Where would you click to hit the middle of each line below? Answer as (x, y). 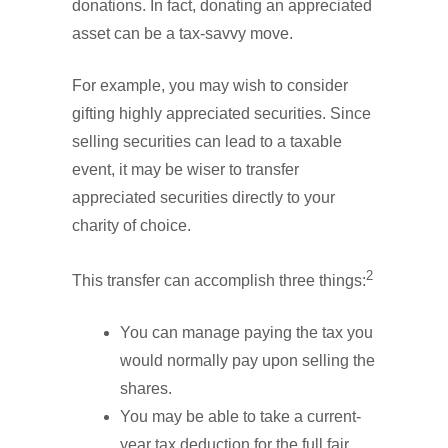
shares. (146, 388)
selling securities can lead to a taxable (207, 141)
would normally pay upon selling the (247, 360)
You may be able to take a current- (240, 416)
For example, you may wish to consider (210, 85)
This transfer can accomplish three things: (219, 280)
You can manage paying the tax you (246, 332)
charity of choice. (131, 225)
